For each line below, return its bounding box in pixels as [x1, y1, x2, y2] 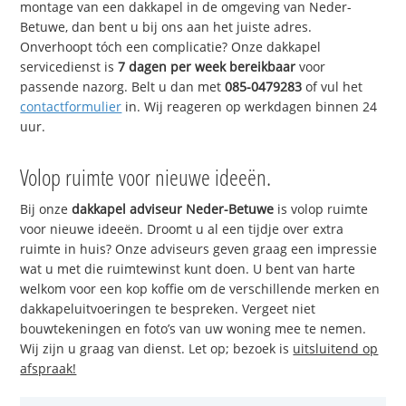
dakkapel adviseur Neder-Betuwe [72, 199, 275, 217]
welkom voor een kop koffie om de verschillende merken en [20, 279, 381, 297]
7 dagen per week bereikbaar [118, 58, 296, 76]
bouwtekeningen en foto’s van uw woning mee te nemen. [20, 319, 367, 337]
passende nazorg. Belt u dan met [20, 78, 226, 96]
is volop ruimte [274, 199, 369, 217]
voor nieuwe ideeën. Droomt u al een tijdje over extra [20, 219, 344, 237]
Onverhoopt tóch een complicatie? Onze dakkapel [20, 38, 322, 56]
